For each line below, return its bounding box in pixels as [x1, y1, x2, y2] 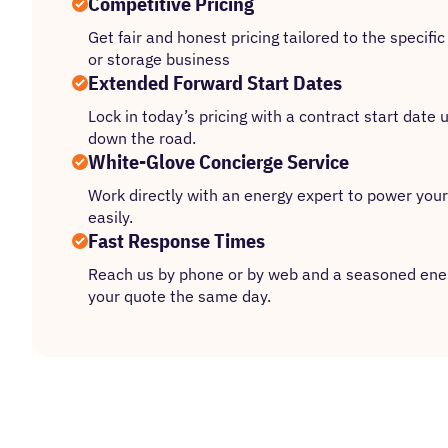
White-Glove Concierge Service [88, 148, 349, 175]
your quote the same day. [88, 286, 271, 306]
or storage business [88, 49, 230, 69]
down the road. [88, 128, 196, 148]
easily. [88, 207, 133, 227]
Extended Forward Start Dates [88, 69, 342, 96]
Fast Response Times [88, 227, 265, 254]
